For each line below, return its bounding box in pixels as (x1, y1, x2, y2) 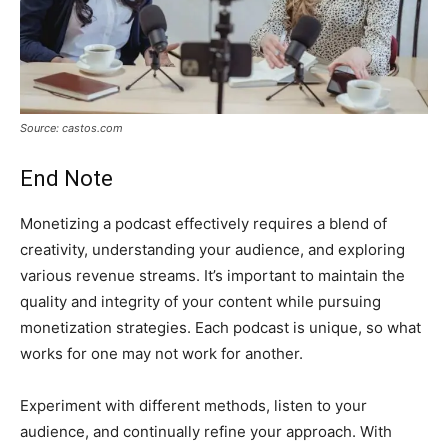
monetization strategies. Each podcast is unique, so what (20, 317, 421, 337)
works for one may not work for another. (20, 343, 303, 363)
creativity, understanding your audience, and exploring (20, 239, 405, 259)
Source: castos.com (20, 120, 123, 135)
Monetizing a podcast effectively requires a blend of (20, 213, 387, 233)
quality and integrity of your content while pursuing (20, 291, 381, 311)
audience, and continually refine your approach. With (20, 421, 392, 441)
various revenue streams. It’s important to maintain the (20, 265, 405, 285)
